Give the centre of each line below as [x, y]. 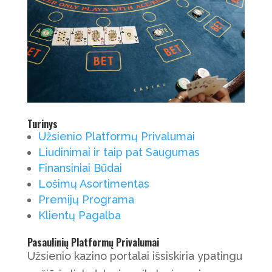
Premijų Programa [86, 200]
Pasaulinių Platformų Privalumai [93, 243]
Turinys [42, 124]
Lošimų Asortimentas [93, 184]
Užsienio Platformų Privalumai [116, 137]
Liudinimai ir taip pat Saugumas [119, 152]
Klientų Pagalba [79, 216]
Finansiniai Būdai [80, 168]
